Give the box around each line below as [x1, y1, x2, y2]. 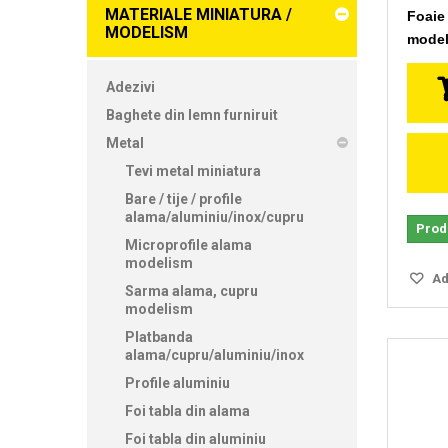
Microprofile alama [125, 236, 252, 253]
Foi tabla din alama [125, 402, 250, 419]
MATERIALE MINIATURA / [105, 4, 292, 24]
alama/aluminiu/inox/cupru [125, 208, 304, 225]
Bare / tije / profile [125, 190, 242, 207]
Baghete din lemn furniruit [106, 106, 278, 123]
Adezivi [106, 78, 155, 95]
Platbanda [125, 328, 193, 345]
